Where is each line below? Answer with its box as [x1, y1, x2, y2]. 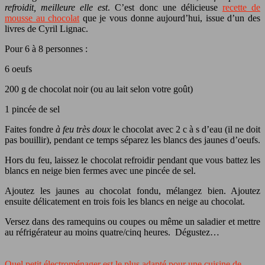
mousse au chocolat [5, 12, 80, 23]
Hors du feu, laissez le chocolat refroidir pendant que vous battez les [5, 154, 260, 165]
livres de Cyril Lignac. [5, 23, 88, 34]
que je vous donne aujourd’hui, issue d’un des [79, 12, 261, 23]
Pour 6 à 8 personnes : [5, 43, 88, 54]
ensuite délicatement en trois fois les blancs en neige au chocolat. [5, 196, 245, 206]
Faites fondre [5, 124, 56, 134]
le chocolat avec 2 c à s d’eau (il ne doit [113, 124, 260, 134]
